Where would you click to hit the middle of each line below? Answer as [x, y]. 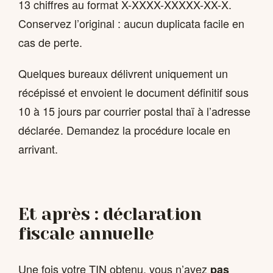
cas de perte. [50, 42]
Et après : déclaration [110, 214]
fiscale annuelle [86, 233]
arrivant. [38, 149]
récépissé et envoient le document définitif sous [133, 92]
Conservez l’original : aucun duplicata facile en [131, 23]
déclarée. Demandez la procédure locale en [124, 130]
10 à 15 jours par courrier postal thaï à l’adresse [134, 111]
